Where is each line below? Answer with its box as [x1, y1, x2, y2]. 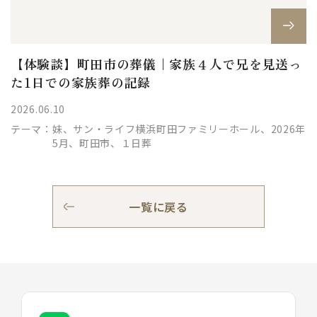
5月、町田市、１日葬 [52, 136, 152, 151]
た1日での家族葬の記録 [11, 73, 151, 92]
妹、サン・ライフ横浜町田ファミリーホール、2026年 [52, 122, 306, 137]
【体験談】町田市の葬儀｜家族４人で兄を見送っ [11, 54, 302, 74]
